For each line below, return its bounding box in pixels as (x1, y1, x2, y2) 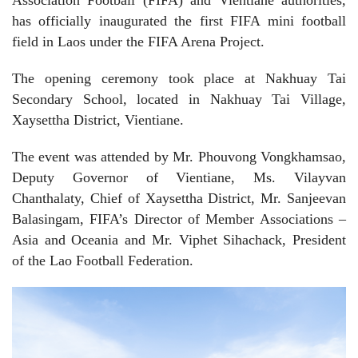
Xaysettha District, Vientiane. (12, 111, 184, 128)
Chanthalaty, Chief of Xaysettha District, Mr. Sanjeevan (12, 189, 346, 206)
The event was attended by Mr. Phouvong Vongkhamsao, (12, 148, 346, 165)
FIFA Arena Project (148, 33, 261, 50)
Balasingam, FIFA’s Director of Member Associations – (12, 210, 346, 227)
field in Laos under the (12, 33, 148, 50)
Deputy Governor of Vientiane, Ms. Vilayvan (12, 169, 346, 185)
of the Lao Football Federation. (12, 252, 193, 268)
